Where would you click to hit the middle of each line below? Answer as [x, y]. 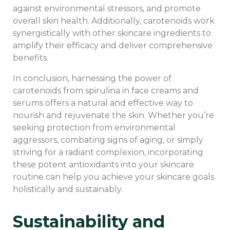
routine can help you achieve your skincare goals [113, 177]
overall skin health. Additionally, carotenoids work [114, 21]
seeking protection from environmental [94, 127]
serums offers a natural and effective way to [103, 103]
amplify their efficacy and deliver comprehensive [113, 45]
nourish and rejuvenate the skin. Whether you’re [113, 115]
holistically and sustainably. [68, 189]
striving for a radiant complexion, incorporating [108, 152]
